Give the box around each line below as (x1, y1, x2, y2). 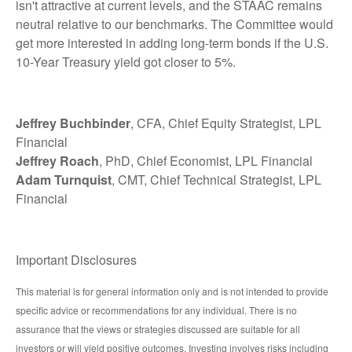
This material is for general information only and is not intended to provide (16, 284, 328, 298)
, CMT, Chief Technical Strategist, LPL (112, 170, 321, 189)
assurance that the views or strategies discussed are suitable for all (16, 321, 300, 335)
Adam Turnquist (16, 170, 112, 189)
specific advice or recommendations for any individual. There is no (16, 302, 297, 317)
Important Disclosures (16, 250, 137, 269)
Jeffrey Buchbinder (16, 113, 130, 132)
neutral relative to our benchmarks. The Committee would (16, 14, 333, 33)
